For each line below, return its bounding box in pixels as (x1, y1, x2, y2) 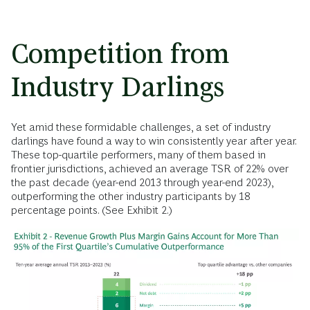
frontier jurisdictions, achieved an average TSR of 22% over (11, 162, 289, 174)
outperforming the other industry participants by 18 (11, 190, 250, 202)
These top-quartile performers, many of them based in (11, 148, 266, 161)
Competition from (11, 37, 229, 69)
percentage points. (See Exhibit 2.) (11, 203, 172, 216)
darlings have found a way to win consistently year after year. (11, 134, 296, 147)
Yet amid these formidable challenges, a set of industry (11, 120, 271, 133)
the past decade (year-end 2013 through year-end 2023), (11, 176, 273, 188)
